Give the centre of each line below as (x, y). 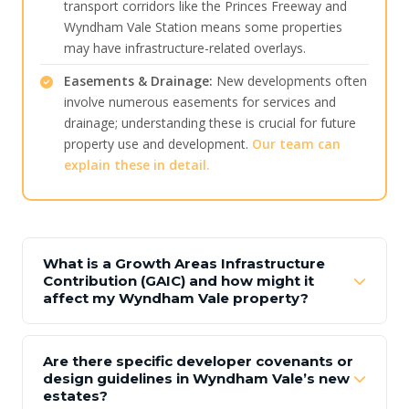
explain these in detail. (137, 165)
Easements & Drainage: (138, 81)
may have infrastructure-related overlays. (185, 48)
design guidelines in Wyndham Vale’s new (196, 379)
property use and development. (158, 144)
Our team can (296, 144)
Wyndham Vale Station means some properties (203, 27)
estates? (75, 396)
